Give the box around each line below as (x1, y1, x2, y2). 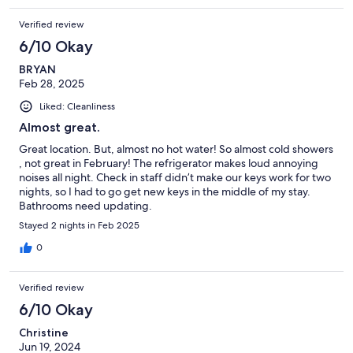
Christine (19, 325, 69, 340)
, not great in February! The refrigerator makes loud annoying (19, 156, 318, 171)
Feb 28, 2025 (19, 76, 84, 91)
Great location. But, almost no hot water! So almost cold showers (19, 142, 333, 157)
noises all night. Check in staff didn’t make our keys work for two (19, 170, 331, 185)
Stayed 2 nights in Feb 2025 (19, 219, 139, 232)
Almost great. (19, 120, 100, 136)
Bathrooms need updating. (19, 199, 152, 214)
